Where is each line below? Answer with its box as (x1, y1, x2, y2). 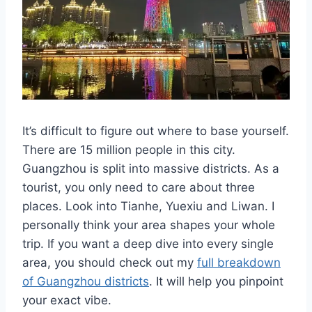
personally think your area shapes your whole (22, 218, 275, 233)
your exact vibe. (22, 293, 111, 308)
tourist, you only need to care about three (22, 180, 255, 195)
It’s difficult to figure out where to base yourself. (22, 124, 289, 139)
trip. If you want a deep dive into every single (22, 237, 274, 251)
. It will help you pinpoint (149, 274, 283, 289)
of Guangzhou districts (22, 274, 149, 289)
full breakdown (197, 256, 281, 270)
